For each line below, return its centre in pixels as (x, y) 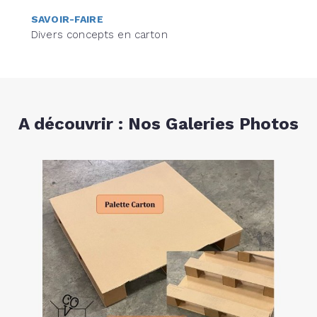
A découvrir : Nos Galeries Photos (158, 124)
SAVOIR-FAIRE (67, 19)
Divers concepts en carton (99, 35)
